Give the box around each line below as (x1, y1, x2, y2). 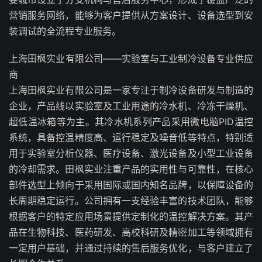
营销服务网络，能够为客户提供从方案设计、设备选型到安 (9, 9, 253, 21)
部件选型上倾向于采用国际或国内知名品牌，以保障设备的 (9, 179, 253, 191)
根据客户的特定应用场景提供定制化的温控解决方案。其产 (9, 211, 253, 222)
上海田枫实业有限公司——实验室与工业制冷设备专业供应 (9, 53, 253, 64)
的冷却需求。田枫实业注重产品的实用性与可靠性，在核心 (9, 163, 253, 175)
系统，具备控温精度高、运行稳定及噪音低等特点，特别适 (9, 132, 253, 143)
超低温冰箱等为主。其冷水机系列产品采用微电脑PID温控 (9, 116, 253, 127)
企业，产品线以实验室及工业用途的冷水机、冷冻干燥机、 (9, 100, 253, 112)
